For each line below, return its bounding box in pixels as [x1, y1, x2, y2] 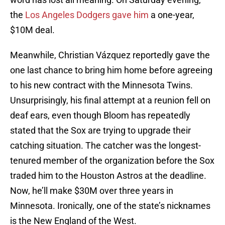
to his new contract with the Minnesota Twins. [10, 80, 193, 91]
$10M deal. [10, 25, 55, 36]
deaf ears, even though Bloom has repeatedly [10, 110, 190, 121]
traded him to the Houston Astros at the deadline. [10, 170, 206, 181]
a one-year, [149, 10, 194, 21]
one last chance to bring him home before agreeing [10, 65, 212, 76]
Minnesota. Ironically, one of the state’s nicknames [10, 200, 210, 211]
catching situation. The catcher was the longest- [10, 140, 201, 151]
